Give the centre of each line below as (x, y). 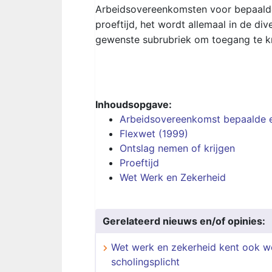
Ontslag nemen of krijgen (177, 148)
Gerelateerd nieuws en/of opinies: (184, 221)
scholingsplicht (145, 262)
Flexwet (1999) (154, 134)
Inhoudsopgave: (134, 104)
